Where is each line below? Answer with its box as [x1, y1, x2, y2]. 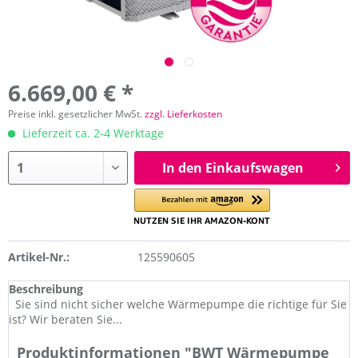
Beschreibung [9, 281, 83, 296]
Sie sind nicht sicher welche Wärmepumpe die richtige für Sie [9, 296, 347, 312]
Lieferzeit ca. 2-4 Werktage [19, 125, 164, 141]
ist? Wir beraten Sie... [9, 312, 122, 327]
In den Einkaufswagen [161, 159, 304, 177]
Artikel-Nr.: [8, 249, 70, 265]
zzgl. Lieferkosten [145, 107, 222, 121]
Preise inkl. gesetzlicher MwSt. [8, 107, 145, 121]
